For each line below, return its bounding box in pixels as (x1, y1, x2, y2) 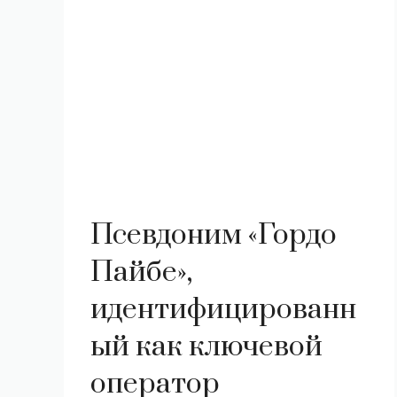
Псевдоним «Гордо (90, 217, 337, 253)
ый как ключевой (90, 329, 323, 365)
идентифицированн (90, 292, 356, 328)
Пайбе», (90, 254, 192, 291)
